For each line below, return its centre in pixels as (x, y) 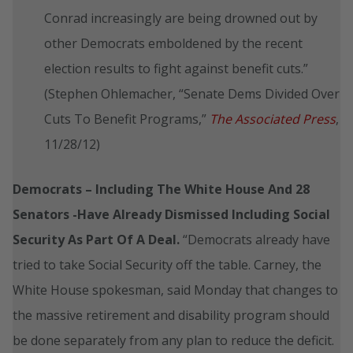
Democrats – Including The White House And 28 (161, 189)
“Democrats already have (256, 239)
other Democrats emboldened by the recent (173, 43)
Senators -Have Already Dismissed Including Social (171, 214)
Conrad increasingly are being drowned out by (181, 18)
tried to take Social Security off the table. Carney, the (167, 264)
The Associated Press (273, 119)
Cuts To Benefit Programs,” (127, 119)
